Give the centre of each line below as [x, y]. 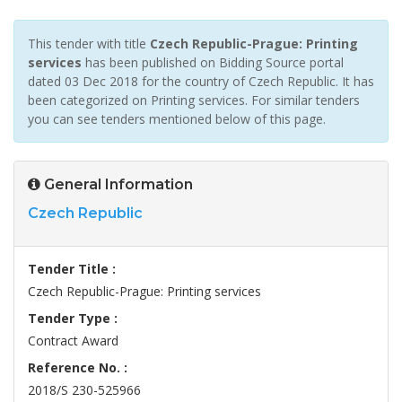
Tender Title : [72, 269]
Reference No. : [78, 368]
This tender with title [89, 44]
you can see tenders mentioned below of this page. [177, 119]
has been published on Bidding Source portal [213, 63]
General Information [117, 185]
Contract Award [73, 341]
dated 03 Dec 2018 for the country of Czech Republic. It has [201, 82]
